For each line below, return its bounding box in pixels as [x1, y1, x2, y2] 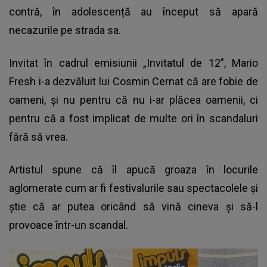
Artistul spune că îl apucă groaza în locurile [9, 163, 258, 176]
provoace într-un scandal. [9, 218, 131, 231]
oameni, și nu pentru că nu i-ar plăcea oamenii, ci [9, 93, 258, 106]
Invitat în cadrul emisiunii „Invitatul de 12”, [9, 56, 232, 69]
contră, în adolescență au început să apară [9, 5, 258, 18]
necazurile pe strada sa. [9, 23, 123, 36]
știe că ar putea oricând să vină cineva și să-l [9, 200, 258, 213]
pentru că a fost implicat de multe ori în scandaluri [9, 111, 258, 125]
